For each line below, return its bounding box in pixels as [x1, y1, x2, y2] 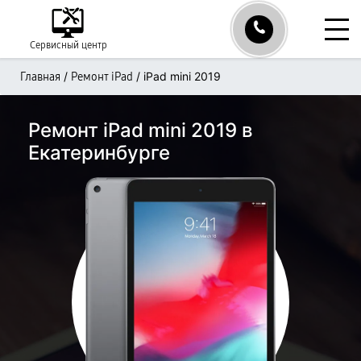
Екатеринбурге [28, 141, 170, 164]
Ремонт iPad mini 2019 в [28, 118, 253, 142]
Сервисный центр [30, 39, 107, 51]
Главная [20, 70, 60, 84]
